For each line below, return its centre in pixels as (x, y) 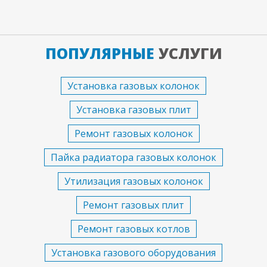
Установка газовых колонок (133, 86)
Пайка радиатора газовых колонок (133, 157)
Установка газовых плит (133, 109)
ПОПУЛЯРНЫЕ (100, 53)
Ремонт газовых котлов (133, 229)
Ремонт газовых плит (133, 205)
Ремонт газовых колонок (133, 133)
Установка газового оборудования (133, 252)
